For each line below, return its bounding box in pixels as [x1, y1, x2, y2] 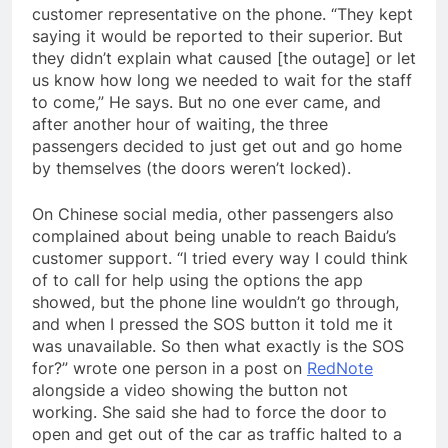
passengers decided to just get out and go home [32, 136, 402, 156]
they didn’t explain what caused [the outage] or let [32, 48, 416, 68]
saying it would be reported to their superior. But [32, 26, 403, 46]
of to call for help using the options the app [32, 270, 363, 290]
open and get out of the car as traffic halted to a [32, 424, 402, 444]
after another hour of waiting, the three [32, 114, 328, 134]
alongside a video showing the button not [32, 380, 348, 400]
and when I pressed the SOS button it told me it [32, 314, 393, 334]
